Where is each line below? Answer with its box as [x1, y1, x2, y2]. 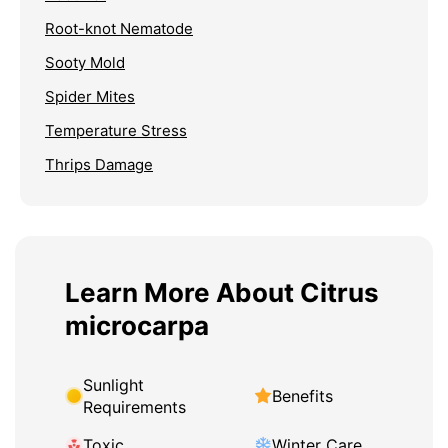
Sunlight [83, 375, 144, 396]
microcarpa [65, 310, 209, 342]
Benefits [272, 386, 333, 407]
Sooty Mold [45, 53, 125, 73]
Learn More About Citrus [65, 277, 379, 309]
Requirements [83, 397, 186, 418]
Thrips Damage [45, 155, 153, 175]
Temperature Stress [45, 121, 187, 141]
